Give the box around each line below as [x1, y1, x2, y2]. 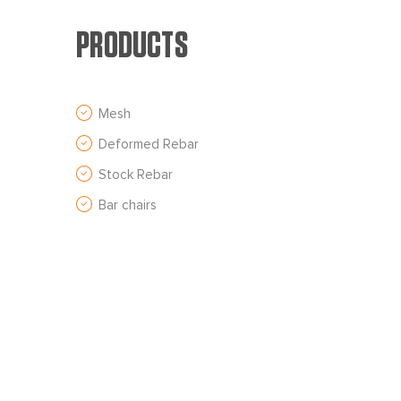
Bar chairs [98, 198, 158, 212]
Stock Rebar [98, 167, 174, 182]
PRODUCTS [76, 28, 188, 64]
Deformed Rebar [98, 137, 200, 151]
